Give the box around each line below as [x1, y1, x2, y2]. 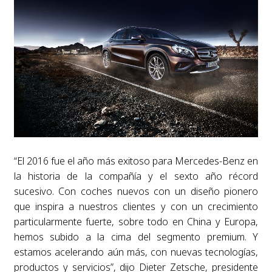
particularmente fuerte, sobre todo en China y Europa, [13, 215, 259, 229]
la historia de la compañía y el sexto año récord [13, 169, 259, 183]
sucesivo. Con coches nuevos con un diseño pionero [13, 185, 259, 199]
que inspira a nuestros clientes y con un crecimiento [13, 200, 259, 214]
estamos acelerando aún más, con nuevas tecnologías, [13, 245, 259, 259]
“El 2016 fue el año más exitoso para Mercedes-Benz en [13, 154, 259, 168]
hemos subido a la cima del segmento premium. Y [13, 230, 259, 244]
